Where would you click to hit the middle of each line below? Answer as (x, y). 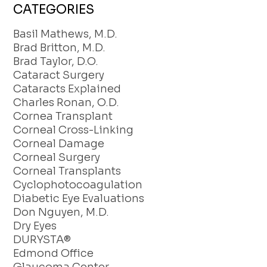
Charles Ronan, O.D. (66, 103)
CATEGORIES (54, 9)
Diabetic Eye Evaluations (79, 199)
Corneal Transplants (67, 171)
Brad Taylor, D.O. (56, 62)
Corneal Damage (59, 144)
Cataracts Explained (67, 89)
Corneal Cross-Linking (74, 130)
